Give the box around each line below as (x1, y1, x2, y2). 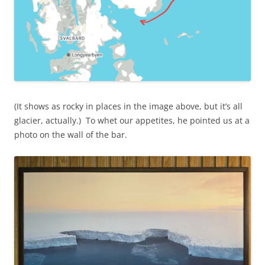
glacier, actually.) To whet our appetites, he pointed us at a (14, 115, 250, 127)
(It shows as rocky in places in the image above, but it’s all (14, 101, 243, 112)
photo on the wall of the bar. (14, 129, 127, 141)
